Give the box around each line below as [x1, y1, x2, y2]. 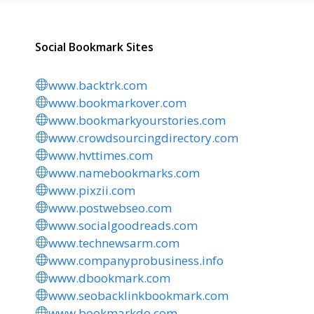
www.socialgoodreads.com [48, 217, 198, 233]
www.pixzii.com [48, 182, 136, 198]
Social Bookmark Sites [35, 39, 153, 55]
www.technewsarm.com [48, 234, 180, 251]
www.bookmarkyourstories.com [48, 111, 226, 128]
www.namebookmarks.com [48, 164, 200, 181]
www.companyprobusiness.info [48, 252, 224, 268]
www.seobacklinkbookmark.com [48, 287, 229, 303]
